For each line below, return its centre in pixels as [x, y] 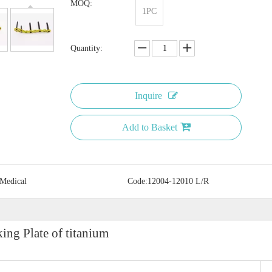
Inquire [148, 96]
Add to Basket [149, 127]
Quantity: [87, 49]
